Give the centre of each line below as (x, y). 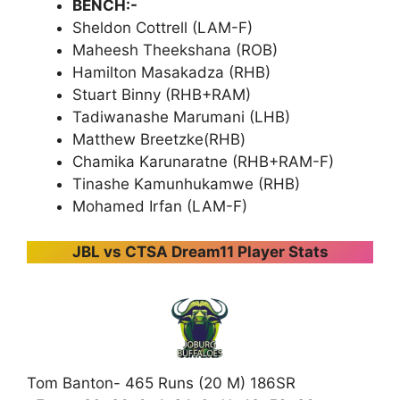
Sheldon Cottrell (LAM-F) (162, 28)
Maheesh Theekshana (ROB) (175, 50)
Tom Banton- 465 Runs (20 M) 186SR (161, 383)
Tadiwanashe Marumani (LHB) (181, 117)
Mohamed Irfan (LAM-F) (160, 207)
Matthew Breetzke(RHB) (159, 140)
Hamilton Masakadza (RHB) (171, 73)
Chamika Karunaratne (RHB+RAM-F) (203, 162)
